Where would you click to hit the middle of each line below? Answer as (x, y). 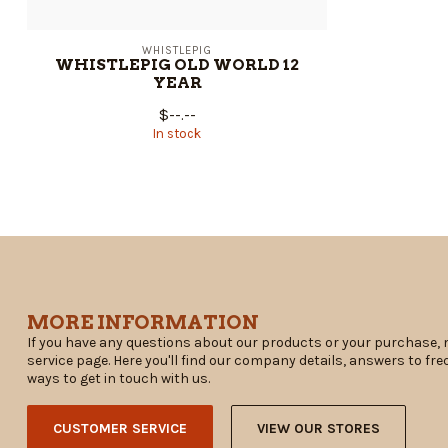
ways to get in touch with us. (118, 379)
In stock (177, 134)
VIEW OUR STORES (318, 428)
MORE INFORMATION (143, 322)
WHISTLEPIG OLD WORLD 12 (177, 65)
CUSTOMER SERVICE (120, 428)
